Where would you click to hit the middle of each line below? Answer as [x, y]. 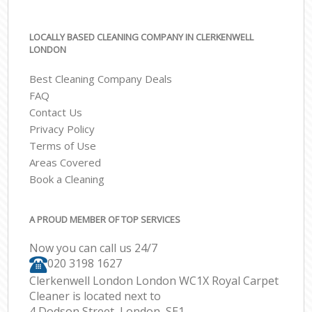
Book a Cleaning [67, 179]
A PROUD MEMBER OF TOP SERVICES [105, 219]
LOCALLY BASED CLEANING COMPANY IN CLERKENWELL [142, 37]
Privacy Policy [62, 129]
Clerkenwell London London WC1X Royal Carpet [154, 280]
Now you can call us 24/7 [94, 248]
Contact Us [56, 112]
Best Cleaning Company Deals [101, 79]
